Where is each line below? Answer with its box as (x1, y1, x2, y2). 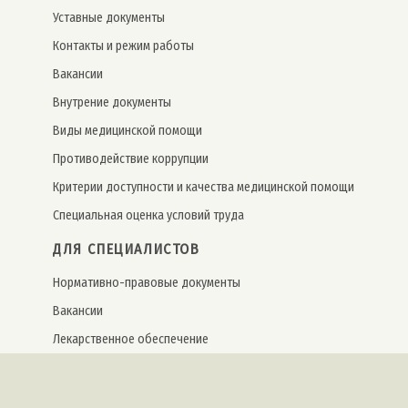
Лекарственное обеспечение (53, 331, 209, 347)
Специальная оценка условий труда (53, 207, 244, 223)
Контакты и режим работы (53, 37, 194, 54)
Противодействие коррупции (53, 150, 209, 167)
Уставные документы (53, 9, 165, 25)
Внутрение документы (53, 94, 171, 110)
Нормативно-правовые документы (53, 274, 240, 291)
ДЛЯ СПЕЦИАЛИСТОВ (53, 240, 200, 258)
